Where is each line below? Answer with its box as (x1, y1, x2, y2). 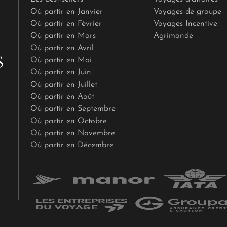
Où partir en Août (30, 93, 94, 101)
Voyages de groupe (153, 8, 221, 16)
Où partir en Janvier (30, 8, 103, 16)
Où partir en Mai (30, 56, 92, 65)
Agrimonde (153, 32, 193, 41)
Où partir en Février (30, 20, 102, 28)
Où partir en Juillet (30, 81, 97, 89)
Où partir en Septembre (30, 105, 116, 113)
